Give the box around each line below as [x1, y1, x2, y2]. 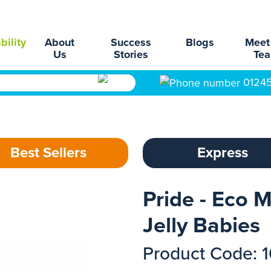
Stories [114, 48, 149, 61]
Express [197, 144, 248, 162]
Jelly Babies [143, 212, 260, 238]
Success [111, 36, 152, 49]
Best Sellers [10, 144, 87, 162]
